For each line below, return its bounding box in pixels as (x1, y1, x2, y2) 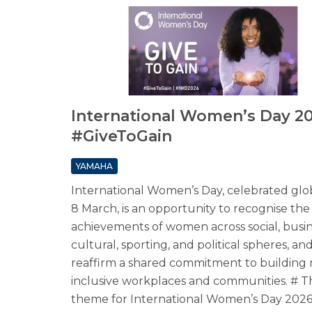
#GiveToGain (71, 127, 172, 146)
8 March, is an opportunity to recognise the (71, 202, 310, 216)
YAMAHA (76, 161, 113, 172)
